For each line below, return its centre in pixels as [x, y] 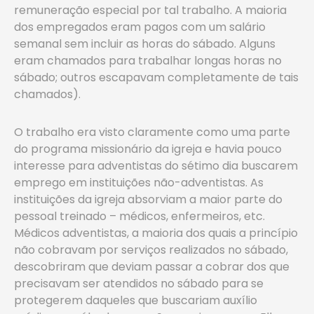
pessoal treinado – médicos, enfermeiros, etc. [139, 216]
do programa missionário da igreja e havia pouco [148, 149]
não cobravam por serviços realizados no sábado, [151, 250]
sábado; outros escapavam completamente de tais [156, 77]
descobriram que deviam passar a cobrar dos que [152, 267]
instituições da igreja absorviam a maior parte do [148, 199]
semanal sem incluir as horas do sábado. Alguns [145, 44]
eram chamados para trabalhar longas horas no [148, 61]
